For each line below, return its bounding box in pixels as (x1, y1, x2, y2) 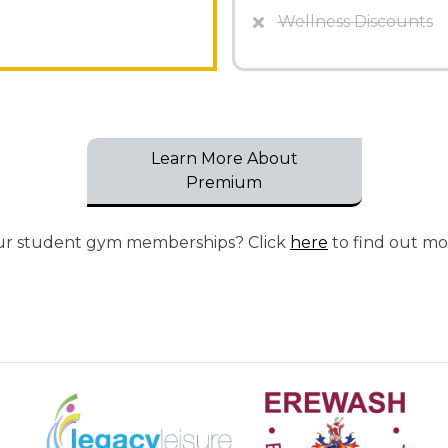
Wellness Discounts (277, 11, 433, 31)
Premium (186, 173, 262, 192)
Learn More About (150, 149, 298, 168)
